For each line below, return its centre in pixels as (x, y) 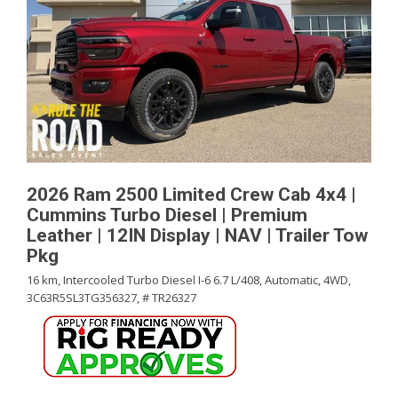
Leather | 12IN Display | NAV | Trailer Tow (197, 235)
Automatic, (293, 280)
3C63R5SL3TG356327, (83, 298)
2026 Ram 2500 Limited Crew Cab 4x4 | (191, 195)
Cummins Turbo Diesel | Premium (167, 215)
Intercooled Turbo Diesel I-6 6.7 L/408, (163, 280)
